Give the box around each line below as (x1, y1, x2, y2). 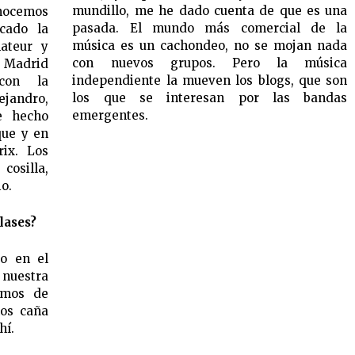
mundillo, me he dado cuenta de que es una (72, 2, 348, 18)
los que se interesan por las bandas (72, 90, 348, 105)
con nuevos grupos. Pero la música (72, 55, 348, 71)
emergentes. (72, 107, 149, 123)
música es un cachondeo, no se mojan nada (72, 37, 348, 53)
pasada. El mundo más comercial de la (72, 20, 348, 36)
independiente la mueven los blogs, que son (72, 72, 348, 88)
